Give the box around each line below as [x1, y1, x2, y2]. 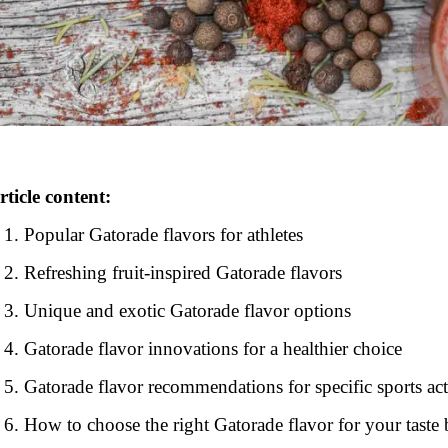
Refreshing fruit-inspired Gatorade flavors [24, 262, 343, 284]
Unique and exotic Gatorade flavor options [24, 300, 352, 322]
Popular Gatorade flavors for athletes [24, 224, 304, 246]
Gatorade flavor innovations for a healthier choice [24, 338, 403, 360]
